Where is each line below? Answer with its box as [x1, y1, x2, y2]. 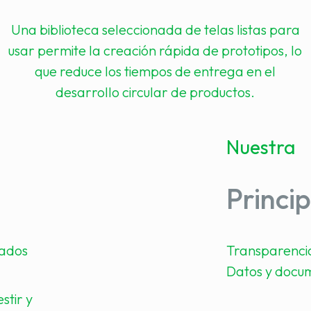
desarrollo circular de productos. [56, 83, 255, 101]
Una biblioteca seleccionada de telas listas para [10, 21, 300, 38]
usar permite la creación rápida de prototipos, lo [8, 42, 303, 59]
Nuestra [226, 135, 296, 159]
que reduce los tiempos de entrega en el [35, 62, 276, 80]
